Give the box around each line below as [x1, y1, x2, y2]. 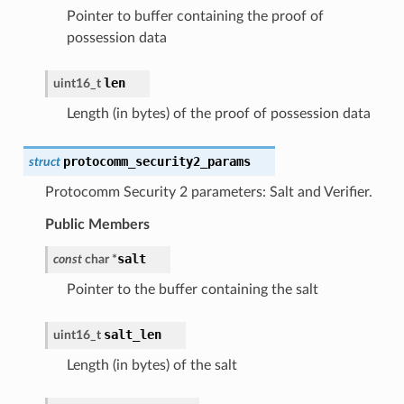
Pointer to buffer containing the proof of [66, 8, 324, 23]
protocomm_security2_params [62, 153, 251, 169]
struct [28, 154, 60, 169]
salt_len [103, 326, 161, 342]
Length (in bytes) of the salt [66, 357, 237, 372]
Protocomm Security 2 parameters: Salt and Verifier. [44, 184, 372, 199]
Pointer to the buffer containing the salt [66, 281, 318, 297]
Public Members [44, 216, 150, 232]
